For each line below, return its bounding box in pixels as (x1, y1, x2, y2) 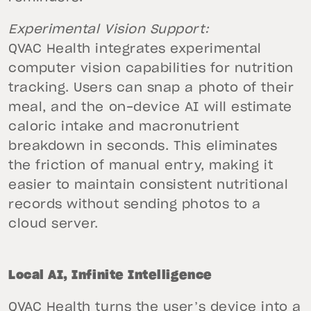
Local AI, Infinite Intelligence (8, 269, 212, 282)
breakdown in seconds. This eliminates (8, 140, 278, 153)
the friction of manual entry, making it (8, 160, 274, 172)
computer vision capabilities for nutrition (8, 62, 294, 75)
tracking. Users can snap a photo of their (8, 82, 294, 94)
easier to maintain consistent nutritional (8, 179, 289, 192)
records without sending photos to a (8, 199, 261, 211)
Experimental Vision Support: (8, 24, 210, 36)
